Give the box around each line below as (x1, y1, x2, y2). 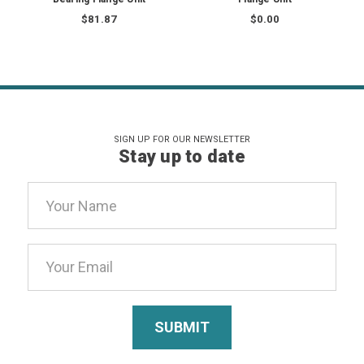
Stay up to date (119, 146, 245, 167)
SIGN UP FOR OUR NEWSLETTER (113, 134, 250, 145)
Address (27, 206, 82, 224)
